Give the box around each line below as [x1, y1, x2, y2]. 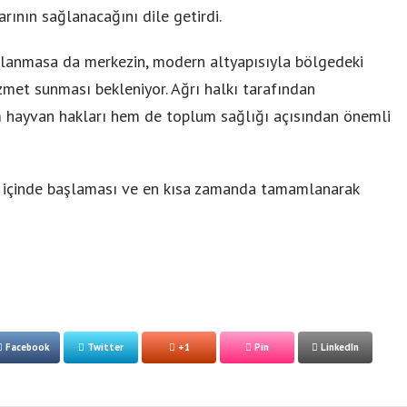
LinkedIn [318, 341, 359, 353]
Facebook [3, 341, 49, 353]
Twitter [84, 341, 124, 353]
